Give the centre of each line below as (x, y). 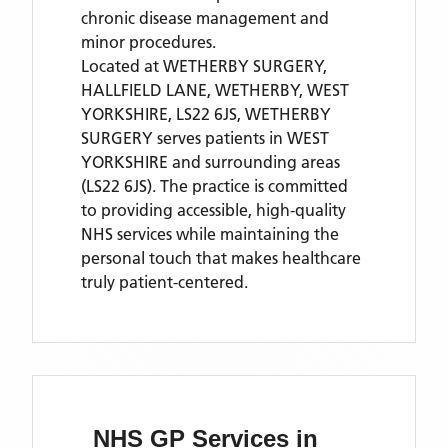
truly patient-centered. (164, 282)
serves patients (211, 138)
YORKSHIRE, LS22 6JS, (163, 114)
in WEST (299, 138)
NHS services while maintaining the (210, 234)
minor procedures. (148, 42)
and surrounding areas (256, 162)
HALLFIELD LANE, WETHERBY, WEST (215, 90)
